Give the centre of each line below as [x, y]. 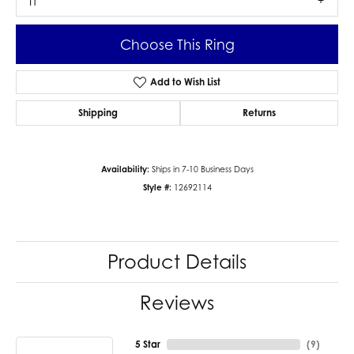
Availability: [125, 169]
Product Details [177, 262]
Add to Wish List [185, 82]
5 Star [147, 345]
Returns [259, 113]
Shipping [98, 113]
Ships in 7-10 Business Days [202, 169]
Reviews [177, 303]
